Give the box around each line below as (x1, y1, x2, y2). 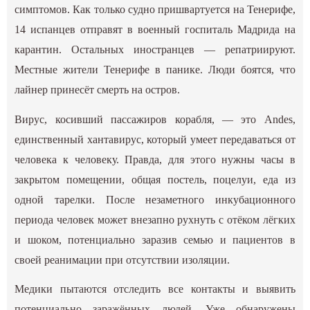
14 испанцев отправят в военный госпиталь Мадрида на (15, 24, 295, 36)
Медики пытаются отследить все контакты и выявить (15, 282, 295, 295)
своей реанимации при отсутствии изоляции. (15, 253, 230, 266)
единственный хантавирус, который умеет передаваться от (15, 133, 295, 145)
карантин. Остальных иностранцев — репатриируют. (15, 44, 295, 56)
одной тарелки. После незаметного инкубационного (15, 193, 295, 206)
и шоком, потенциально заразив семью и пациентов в (15, 233, 295, 246)
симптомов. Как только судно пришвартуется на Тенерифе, (15, 3, 295, 16)
